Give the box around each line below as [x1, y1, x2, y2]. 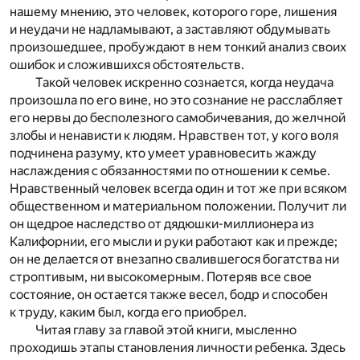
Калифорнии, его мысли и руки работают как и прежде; [10, 233, 337, 249]
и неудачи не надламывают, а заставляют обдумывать [10, 21, 330, 37]
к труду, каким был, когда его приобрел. [10, 304, 247, 320]
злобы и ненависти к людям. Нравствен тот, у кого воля [10, 127, 338, 143]
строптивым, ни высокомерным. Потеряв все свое [10, 268, 312, 284]
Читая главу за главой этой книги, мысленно [35, 321, 297, 337]
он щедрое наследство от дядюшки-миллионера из [10, 215, 314, 231]
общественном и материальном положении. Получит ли [10, 198, 346, 214]
